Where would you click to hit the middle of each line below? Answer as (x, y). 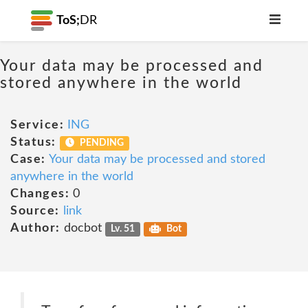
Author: (35, 228)
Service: (37, 125)
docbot (82, 228)
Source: (35, 211)
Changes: (40, 194)
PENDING (101, 143)
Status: (33, 142)
